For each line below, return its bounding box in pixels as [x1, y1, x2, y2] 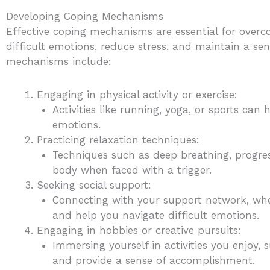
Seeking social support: [37, 178, 151, 191]
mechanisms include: [6, 55, 111, 67]
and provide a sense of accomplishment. [52, 254, 255, 266]
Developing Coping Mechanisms [6, 10, 163, 22]
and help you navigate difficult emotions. [52, 209, 259, 221]
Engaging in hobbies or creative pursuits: [37, 224, 241, 236]
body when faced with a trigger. [52, 163, 212, 176]
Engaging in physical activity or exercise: [37, 88, 237, 101]
